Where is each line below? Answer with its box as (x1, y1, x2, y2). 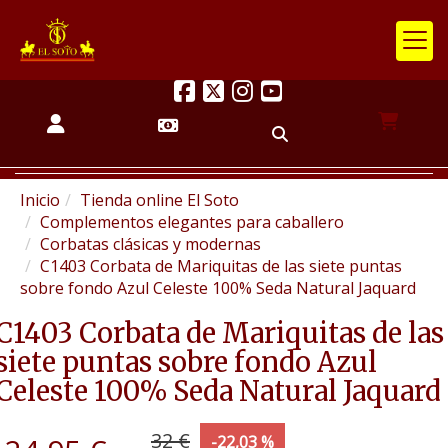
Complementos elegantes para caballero (40, 211, 344, 233)
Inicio (20, 189, 60, 211)
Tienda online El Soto (80, 189, 239, 211)
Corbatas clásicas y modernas (40, 233, 261, 255)
